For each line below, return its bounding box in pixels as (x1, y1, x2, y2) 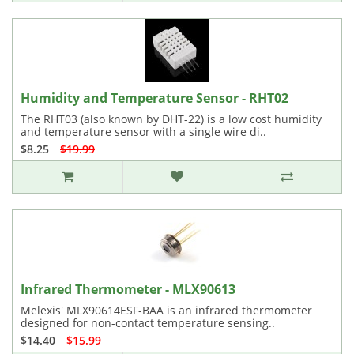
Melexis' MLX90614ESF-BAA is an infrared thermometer (21, 303, 312, 318)
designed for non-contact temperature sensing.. (21, 315, 275, 330)
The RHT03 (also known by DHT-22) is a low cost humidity (21, 111, 322, 126)
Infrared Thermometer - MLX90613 (21, 281, 235, 298)
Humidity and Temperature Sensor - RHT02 (21, 89, 288, 107)
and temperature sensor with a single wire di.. (21, 124, 266, 139)
